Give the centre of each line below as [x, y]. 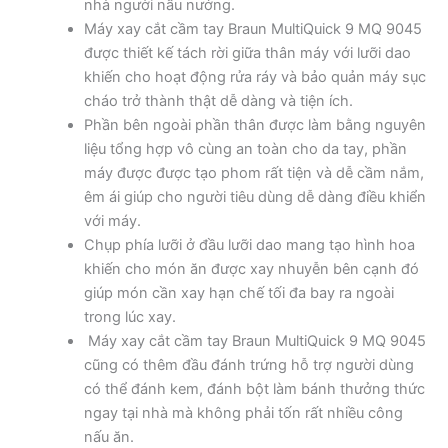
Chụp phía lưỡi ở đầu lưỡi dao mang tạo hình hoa [249, 244]
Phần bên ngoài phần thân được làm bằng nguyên [254, 124]
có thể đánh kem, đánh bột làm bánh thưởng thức [254, 388]
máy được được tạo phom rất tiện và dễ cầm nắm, [253, 172]
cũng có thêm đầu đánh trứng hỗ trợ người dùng [248, 364]
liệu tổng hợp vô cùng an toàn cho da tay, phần [245, 148]
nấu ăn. [108, 436]
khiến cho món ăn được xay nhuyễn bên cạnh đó [251, 268]
